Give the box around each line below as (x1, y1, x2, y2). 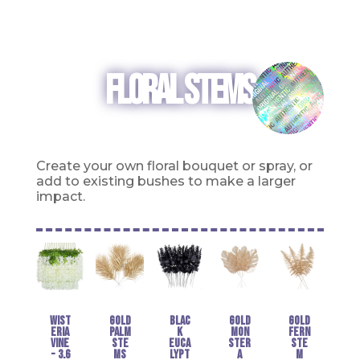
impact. (35, 188, 85, 204)
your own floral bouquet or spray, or (80, 157, 313, 174)
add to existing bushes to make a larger (35, 173, 296, 189)
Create (35, 157, 80, 174)
